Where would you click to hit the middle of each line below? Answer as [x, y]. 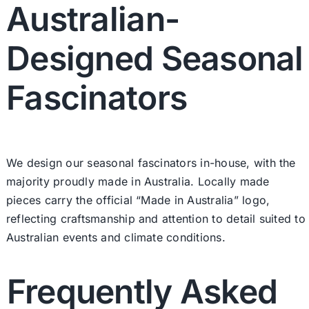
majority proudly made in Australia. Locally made [138, 181]
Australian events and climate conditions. [116, 237]
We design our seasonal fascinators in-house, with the [151, 162]
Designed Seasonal [154, 59]
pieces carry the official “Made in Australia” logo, [138, 200]
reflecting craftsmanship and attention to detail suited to [156, 218]
